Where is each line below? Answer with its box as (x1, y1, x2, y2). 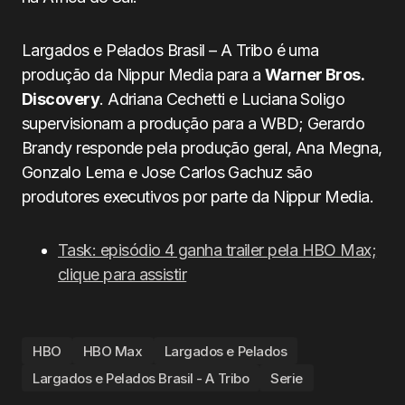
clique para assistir (58, 265, 187, 284)
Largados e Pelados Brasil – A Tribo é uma (22, 41, 319, 60)
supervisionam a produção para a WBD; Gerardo (22, 114, 365, 133)
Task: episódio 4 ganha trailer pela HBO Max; (58, 240, 377, 259)
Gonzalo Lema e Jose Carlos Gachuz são (22, 163, 313, 182)
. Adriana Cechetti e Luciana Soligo (99, 89, 345, 108)
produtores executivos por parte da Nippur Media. (22, 187, 374, 206)
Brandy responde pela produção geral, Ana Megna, (22, 138, 382, 157)
